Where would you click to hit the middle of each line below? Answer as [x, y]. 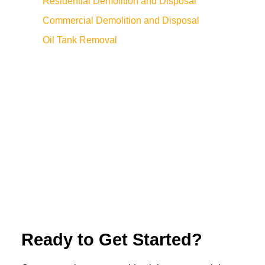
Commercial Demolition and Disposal [121, 20]
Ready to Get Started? [112, 240]
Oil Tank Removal [80, 40]
